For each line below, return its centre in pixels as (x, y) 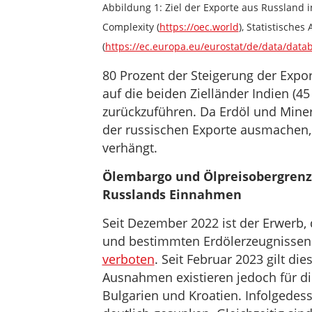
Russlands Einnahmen (172, 194)
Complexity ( (131, 26)
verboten (128, 259)
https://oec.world (199, 26)
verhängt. (130, 147)
